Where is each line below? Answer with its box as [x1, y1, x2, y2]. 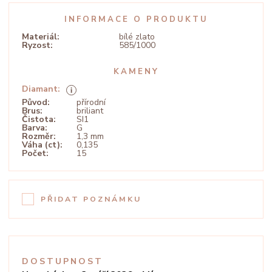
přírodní [76, 97, 106, 108]
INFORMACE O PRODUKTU [64, 14, 208, 25]
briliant [76, 105, 103, 117]
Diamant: [22, 83, 60, 95]
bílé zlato [119, 31, 155, 42]
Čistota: [22, 114, 56, 125]
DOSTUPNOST [22, 256, 103, 267]
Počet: [22, 148, 49, 159]
